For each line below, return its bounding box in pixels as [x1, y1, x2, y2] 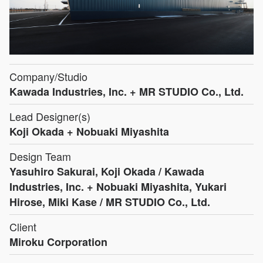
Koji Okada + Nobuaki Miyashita [9, 123, 169, 139]
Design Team [9, 148, 71, 164]
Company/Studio [9, 68, 87, 84]
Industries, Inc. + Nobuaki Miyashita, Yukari [9, 178, 227, 194]
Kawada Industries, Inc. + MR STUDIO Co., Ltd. [9, 83, 244, 99]
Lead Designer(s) [9, 108, 90, 124]
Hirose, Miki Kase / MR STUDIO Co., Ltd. [9, 194, 210, 210]
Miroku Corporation [9, 234, 107, 249]
